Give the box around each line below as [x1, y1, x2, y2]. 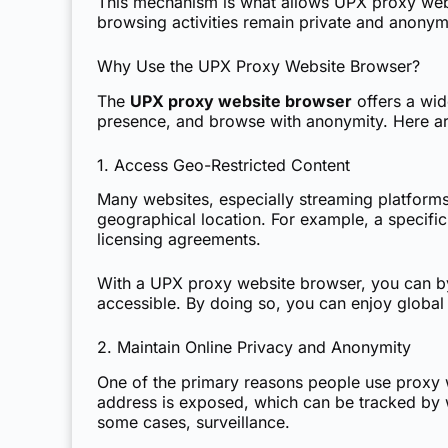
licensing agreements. [97, 229, 261, 250]
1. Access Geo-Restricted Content [97, 154, 350, 175]
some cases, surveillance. [97, 412, 290, 433]
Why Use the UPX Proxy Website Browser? [97, 55, 420, 76]
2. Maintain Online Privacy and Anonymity [97, 337, 411, 358]
